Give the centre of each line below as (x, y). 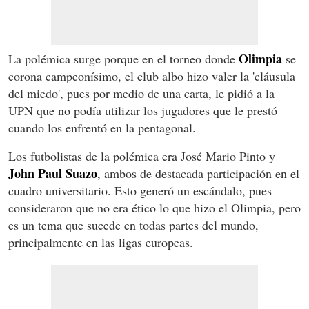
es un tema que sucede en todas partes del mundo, (133, 225)
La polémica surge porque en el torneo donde (123, 59)
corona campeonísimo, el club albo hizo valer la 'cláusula (152, 76)
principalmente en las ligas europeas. (101, 242)
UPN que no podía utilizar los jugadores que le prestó (143, 111)
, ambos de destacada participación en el (198, 173)
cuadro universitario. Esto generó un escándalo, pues (140, 191)
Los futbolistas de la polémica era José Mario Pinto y (142, 156)
